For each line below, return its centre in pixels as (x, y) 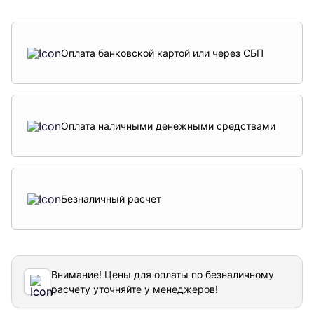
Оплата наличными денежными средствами (168, 126)
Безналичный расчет (111, 199)
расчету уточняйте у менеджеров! (135, 289)
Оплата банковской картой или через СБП (162, 53)
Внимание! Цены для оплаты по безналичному (163, 275)
